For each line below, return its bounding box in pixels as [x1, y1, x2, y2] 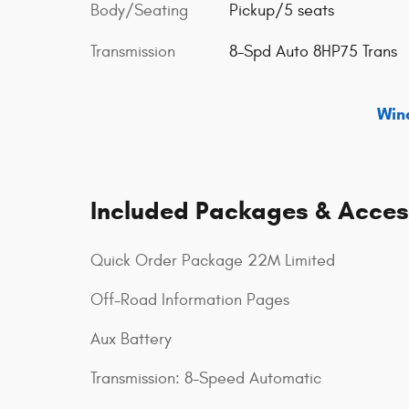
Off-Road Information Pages [90, 290, 289, 310]
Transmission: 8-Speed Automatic [90, 369, 321, 389]
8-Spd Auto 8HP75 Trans [228, 41, 397, 61]
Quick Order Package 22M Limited [90, 251, 335, 271]
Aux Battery [90, 330, 172, 350]
